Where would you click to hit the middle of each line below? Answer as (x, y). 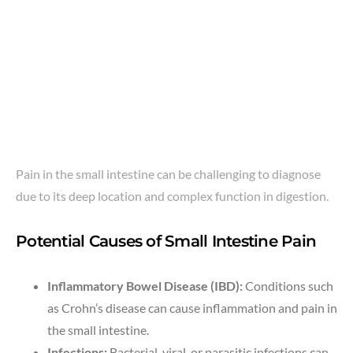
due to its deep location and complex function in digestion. (172, 196)
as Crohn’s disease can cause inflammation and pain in (192, 308)
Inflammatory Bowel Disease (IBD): (145, 286)
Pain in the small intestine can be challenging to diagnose (168, 174)
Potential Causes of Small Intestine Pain (166, 242)
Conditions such (288, 286)
